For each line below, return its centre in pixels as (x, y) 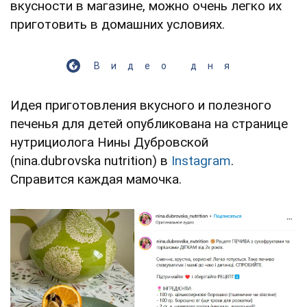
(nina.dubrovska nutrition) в (91, 160)
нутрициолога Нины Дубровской (109, 142)
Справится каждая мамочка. (96, 179)
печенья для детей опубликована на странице (149, 123)
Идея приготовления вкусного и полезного (141, 105)
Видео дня (167, 65)
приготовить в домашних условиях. (118, 24)
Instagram (201, 160)
